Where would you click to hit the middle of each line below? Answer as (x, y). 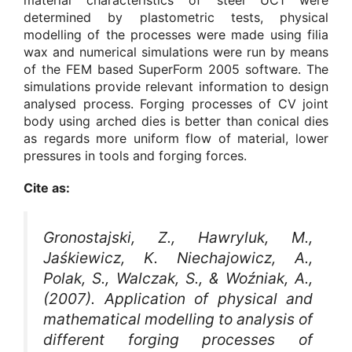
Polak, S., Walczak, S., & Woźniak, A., (178, 279)
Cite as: (47, 188)
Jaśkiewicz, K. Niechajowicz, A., (178, 258)
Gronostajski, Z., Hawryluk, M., (178, 238)
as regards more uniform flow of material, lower (176, 138)
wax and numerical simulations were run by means (176, 51)
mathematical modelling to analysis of (178, 319)
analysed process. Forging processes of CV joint (176, 103)
